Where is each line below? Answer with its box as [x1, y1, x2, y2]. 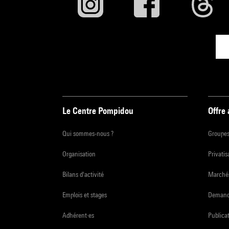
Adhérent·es [62, 211, 94, 219]
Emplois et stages [62, 190, 107, 199]
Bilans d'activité [62, 170, 104, 178]
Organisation [62, 149, 96, 158]
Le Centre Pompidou [62, 105, 133, 116]
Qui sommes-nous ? [62, 129, 113, 138]
